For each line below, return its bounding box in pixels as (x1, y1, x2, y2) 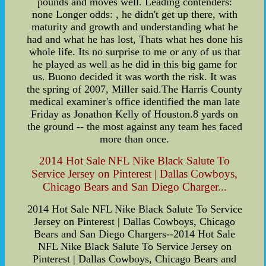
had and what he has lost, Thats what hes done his (26, 33, 243, 45)
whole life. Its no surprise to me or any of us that (28, 45, 240, 58)
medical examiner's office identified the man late (29, 95, 240, 107)
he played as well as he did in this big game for (32, 58, 237, 70)
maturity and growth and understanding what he (31, 20, 238, 33)
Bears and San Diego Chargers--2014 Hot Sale (34, 227, 236, 240)
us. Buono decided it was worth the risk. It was (33, 70, 237, 83)
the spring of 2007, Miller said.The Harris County (27, 83, 243, 95)
